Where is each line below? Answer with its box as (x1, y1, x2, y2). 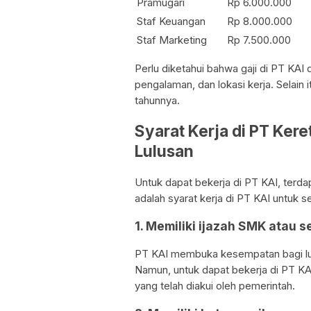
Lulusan (135, 142, 194, 161)
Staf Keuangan (137, 14, 205, 28)
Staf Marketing (137, 33, 207, 47)
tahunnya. (135, 93, 180, 107)
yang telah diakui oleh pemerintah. (135, 279, 295, 293)
